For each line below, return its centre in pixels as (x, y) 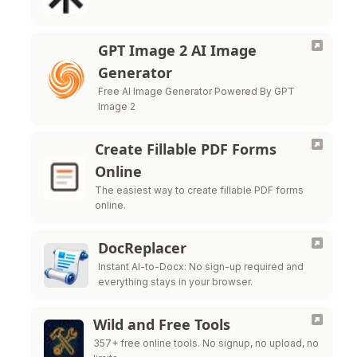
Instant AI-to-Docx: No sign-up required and (201, 267)
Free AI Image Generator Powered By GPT (196, 91)
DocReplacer (142, 248)
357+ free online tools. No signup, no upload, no (206, 343)
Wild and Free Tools (161, 324)
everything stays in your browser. (175, 282)
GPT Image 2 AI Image (177, 50)
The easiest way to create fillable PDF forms (199, 190)
